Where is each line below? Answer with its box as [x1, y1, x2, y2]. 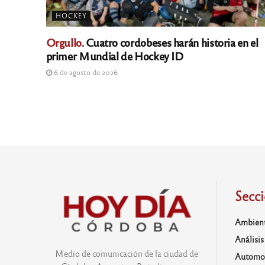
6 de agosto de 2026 [51, 67, 118, 77]
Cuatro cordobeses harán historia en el [83, 35, 258, 49]
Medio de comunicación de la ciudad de [55, 248, 199, 259]
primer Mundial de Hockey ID [46, 49, 184, 63]
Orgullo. [46, 35, 84, 49]
